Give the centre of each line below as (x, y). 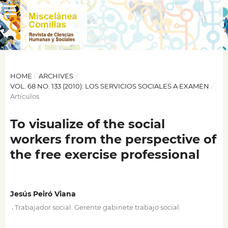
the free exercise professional (105, 154)
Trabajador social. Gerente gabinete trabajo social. (97, 207)
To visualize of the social (87, 124)
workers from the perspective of (113, 139)
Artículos (24, 96)
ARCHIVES (56, 76)
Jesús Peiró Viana (43, 194)
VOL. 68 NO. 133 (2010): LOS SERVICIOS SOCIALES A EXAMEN (109, 86)
